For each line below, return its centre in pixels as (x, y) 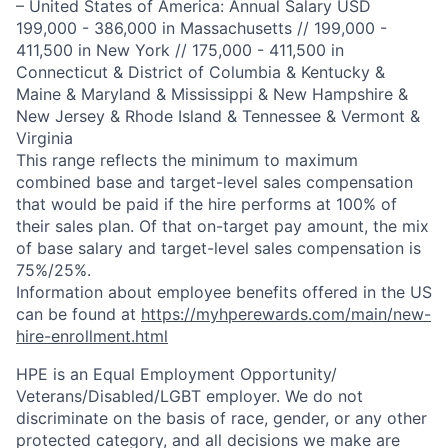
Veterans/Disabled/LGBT (108, 396)
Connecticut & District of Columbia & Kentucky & (200, 72)
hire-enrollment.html (92, 336)
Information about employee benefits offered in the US (224, 292)
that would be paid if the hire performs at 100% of (206, 204)
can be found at (78, 314)
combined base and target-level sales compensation (214, 182)
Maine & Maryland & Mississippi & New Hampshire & (212, 94)
